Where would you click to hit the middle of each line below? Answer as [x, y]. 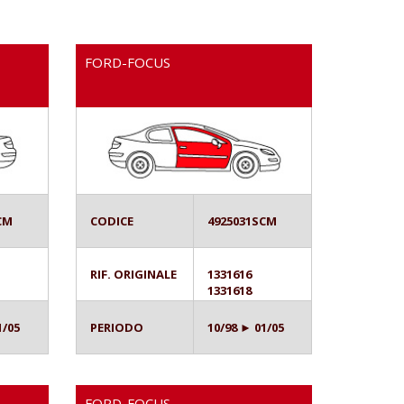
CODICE [111, 220]
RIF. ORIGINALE [133, 274]
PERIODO [116, 327]
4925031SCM [242, 220]
